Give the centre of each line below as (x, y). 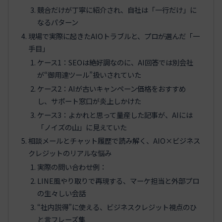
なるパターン (57, 22)
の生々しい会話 (61, 193)
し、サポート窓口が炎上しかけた (89, 101)
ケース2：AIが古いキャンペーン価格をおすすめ (111, 88)
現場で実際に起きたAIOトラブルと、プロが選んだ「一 (114, 36)
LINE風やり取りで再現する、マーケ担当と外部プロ (118, 181)
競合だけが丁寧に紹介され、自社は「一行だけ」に (117, 10)
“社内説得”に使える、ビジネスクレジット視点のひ (117, 207)
